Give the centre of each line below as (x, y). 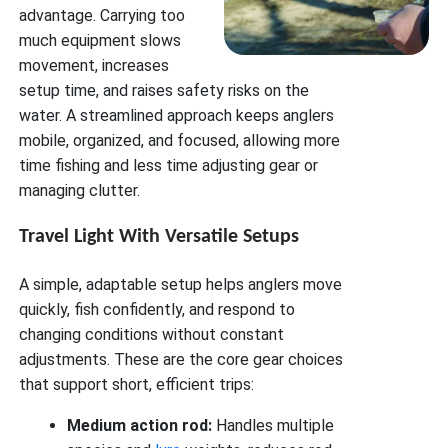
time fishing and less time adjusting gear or (169, 166)
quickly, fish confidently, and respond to (157, 309)
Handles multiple (273, 425)
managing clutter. (80, 191)
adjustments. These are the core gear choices (181, 359)
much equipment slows (100, 41)
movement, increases (94, 66)
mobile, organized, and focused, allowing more (180, 141)
